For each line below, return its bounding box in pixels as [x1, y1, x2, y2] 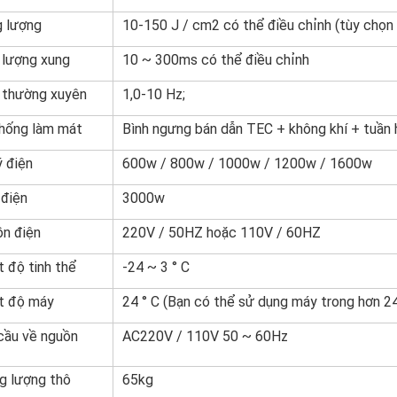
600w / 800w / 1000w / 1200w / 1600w [122, 155, 372, 172]
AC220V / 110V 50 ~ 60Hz [122, 328, 288, 345]
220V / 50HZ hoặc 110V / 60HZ [122, 224, 321, 241]
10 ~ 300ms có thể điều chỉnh [122, 51, 309, 68]
